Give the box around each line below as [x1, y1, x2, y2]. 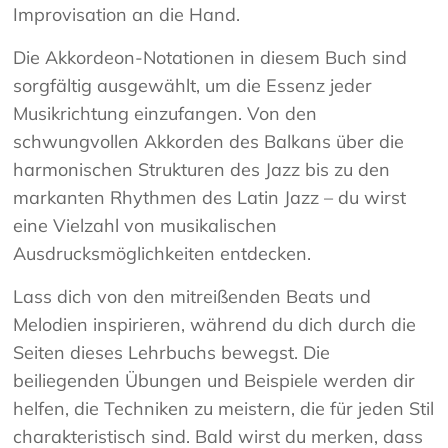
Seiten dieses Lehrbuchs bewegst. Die [13, 341, 331, 365]
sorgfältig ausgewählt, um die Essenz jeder [13, 74, 373, 98]
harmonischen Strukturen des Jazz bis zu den [13, 158, 391, 182]
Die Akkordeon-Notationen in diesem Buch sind [13, 46, 408, 70]
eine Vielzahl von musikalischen [13, 214, 278, 238]
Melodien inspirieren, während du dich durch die [13, 313, 417, 337]
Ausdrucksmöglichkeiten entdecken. [13, 242, 312, 266]
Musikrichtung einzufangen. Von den [13, 102, 318, 126]
